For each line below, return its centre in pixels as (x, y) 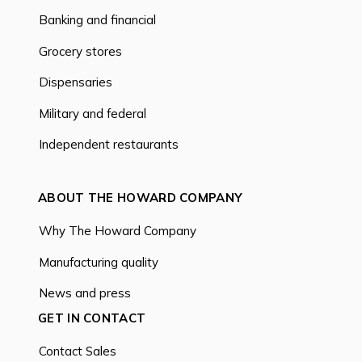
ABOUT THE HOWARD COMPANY (141, 198)
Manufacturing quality (99, 262)
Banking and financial (97, 20)
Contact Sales (78, 351)
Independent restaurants (109, 145)
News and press (85, 293)
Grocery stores (80, 51)
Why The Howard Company (118, 231)
